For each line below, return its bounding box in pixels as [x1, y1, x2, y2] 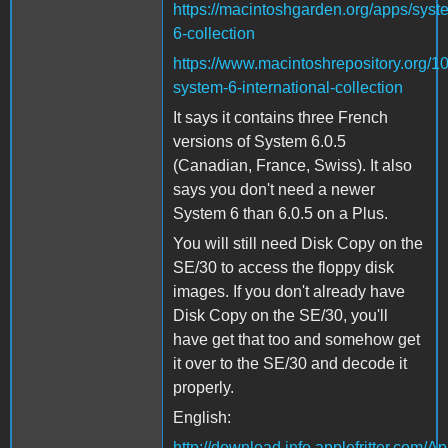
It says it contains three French [173, 108, 388, 126]
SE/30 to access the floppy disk [173, 258, 394, 276]
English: [173, 408, 231, 426]
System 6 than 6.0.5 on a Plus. [173, 204, 388, 222]
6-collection [173, 24, 255, 42]
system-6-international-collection [173, 78, 403, 96]
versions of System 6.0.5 [173, 132, 346, 150]
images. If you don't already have [173, 282, 405, 300]
